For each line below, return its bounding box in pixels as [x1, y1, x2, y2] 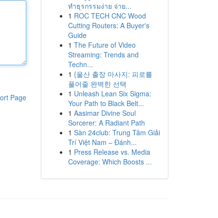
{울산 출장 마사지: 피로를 [73, 69, 152, 79]
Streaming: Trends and [68, 50, 139, 59]
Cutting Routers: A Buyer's [68, 20, 149, 30]
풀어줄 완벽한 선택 [68, 79, 127, 89]
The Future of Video [73, 40, 136, 50]
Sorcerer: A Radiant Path [68, 118, 145, 127]
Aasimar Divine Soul [73, 108, 136, 118]
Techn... [68, 59, 93, 69]
